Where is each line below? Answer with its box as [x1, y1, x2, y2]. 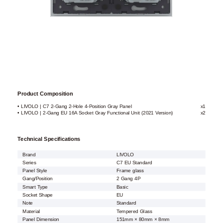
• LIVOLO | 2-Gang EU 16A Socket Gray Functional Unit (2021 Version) [17, 110, 173, 116]
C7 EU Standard [116, 160, 152, 166]
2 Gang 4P [116, 176, 140, 182]
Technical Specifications [17, 136, 81, 142]
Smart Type [22, 184, 48, 190]
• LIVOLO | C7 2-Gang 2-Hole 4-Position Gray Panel [17, 104, 132, 110]
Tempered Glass [116, 209, 152, 214]
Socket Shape [22, 192, 53, 198]
